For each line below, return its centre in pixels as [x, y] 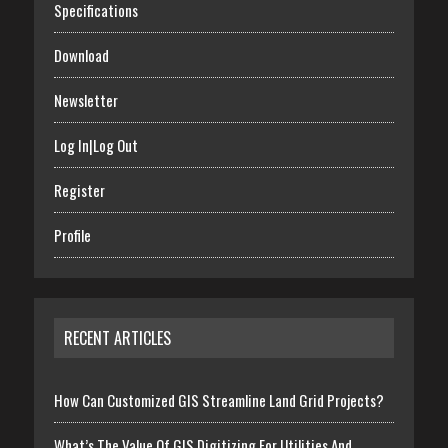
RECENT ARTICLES [117, 338]
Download [81, 55]
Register [79, 190]
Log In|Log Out [95, 145]
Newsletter [85, 100]
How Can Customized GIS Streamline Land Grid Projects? [218, 400]
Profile [72, 235]
